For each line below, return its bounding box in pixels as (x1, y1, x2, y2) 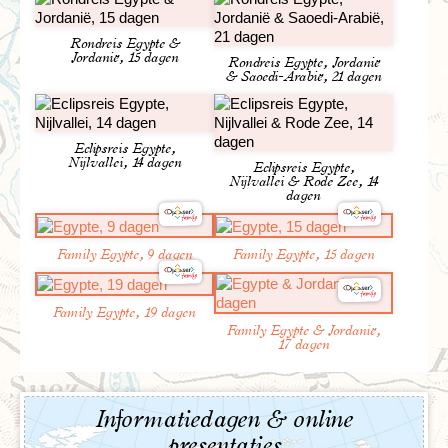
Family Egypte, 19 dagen (53, 306, 196, 321)
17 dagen (277, 337, 330, 352)
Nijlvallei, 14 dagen (67, 156, 182, 171)
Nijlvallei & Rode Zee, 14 (229, 175, 378, 190)
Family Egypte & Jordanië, (226, 323, 381, 338)
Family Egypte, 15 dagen (232, 247, 375, 262)
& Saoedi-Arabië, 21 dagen (225, 70, 382, 85)
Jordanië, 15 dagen (70, 51, 179, 66)
